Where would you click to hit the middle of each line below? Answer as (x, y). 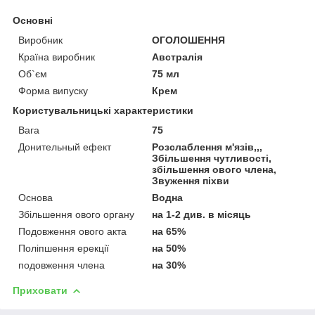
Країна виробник (57, 57)
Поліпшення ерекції (64, 248)
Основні (33, 20)
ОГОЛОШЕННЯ (189, 40)
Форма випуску (53, 90)
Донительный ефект (65, 147)
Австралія (178, 57)
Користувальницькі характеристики (103, 110)
